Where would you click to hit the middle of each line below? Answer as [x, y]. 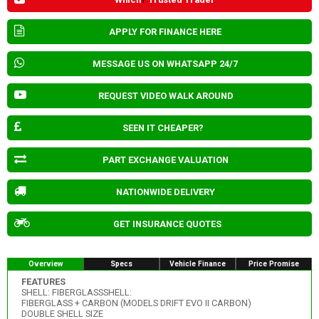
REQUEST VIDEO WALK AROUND [166, 95]
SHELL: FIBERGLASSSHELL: [76, 293]
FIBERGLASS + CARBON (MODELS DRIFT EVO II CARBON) [136, 303]
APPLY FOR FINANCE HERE [165, 31]
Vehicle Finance [198, 263]
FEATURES [43, 282]
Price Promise [274, 263]
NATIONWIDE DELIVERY [166, 192]
